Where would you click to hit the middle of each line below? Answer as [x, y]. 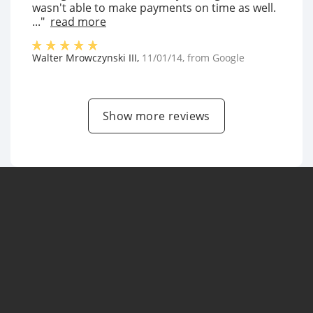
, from [197, 58]
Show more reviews [156, 116]
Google [228, 58]
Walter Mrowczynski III [85, 58]
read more [78, 22]
